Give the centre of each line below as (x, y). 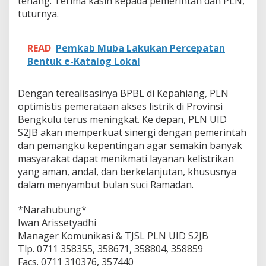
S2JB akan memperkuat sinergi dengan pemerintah (132, 133)
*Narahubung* (52, 210)
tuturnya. (38, 14)
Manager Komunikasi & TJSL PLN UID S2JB (113, 236)
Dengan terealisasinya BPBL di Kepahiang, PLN (123, 94)
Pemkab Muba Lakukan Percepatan (140, 48)
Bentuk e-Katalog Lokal (84, 61)
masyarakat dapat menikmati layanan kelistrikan (126, 159)
